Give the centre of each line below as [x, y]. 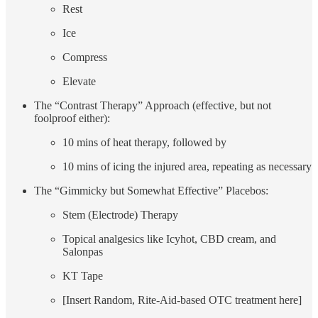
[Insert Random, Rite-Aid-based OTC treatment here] [182, 300]
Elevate [79, 82]
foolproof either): [72, 119]
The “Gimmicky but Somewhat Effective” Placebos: [151, 191]
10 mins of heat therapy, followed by [144, 143]
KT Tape [83, 276]
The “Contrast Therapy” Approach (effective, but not [153, 106]
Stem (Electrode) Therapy [120, 215]
